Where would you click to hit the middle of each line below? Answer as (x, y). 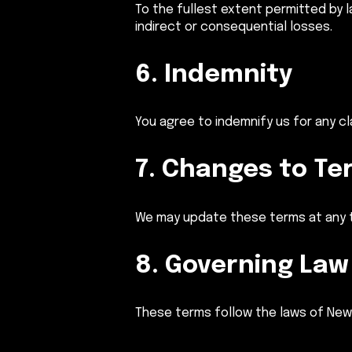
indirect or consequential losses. (234, 27)
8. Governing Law (242, 265)
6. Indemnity (214, 74)
